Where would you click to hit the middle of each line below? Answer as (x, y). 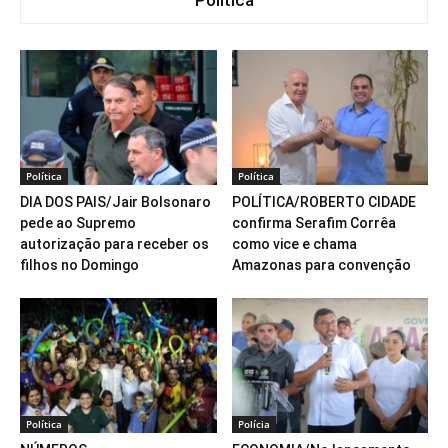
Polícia (253, 424)
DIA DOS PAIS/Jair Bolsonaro (115, 202)
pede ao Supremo (78, 223)
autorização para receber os (114, 244)
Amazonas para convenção (321, 265)
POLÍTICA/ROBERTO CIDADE (323, 202)
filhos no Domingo (79, 265)
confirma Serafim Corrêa (313, 223)
